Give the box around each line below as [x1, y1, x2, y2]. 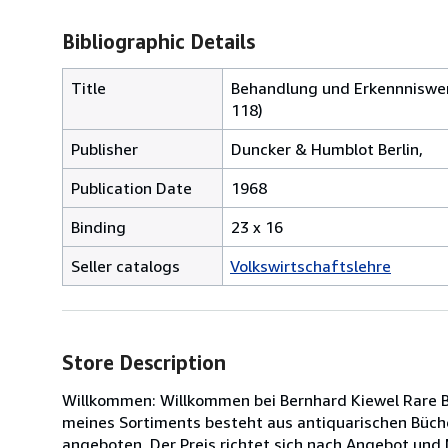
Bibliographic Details [62, 29, 255, 53]
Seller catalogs [71, 255, 180, 276]
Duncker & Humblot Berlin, [231, 138, 423, 159]
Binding [71, 216, 126, 237]
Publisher [71, 138, 138, 159]
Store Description [62, 350, 226, 374]
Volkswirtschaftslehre [230, 255, 391, 276]
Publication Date [71, 177, 192, 198]
